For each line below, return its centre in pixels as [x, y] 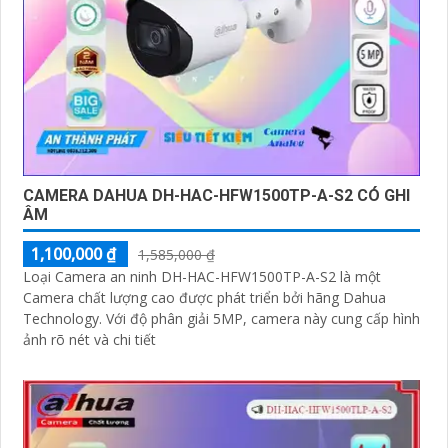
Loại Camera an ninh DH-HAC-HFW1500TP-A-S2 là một [202, 276]
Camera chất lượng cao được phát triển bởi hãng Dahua [204, 297]
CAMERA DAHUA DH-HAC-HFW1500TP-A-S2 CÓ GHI [216, 195]
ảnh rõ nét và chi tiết [89, 339]
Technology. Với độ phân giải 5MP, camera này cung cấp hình [64, 318]
